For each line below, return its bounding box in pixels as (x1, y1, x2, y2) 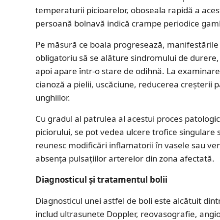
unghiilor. (35, 91, 70, 103)
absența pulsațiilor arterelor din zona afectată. (35, 152, 215, 164)
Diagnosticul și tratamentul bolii (35, 173, 167, 185)
